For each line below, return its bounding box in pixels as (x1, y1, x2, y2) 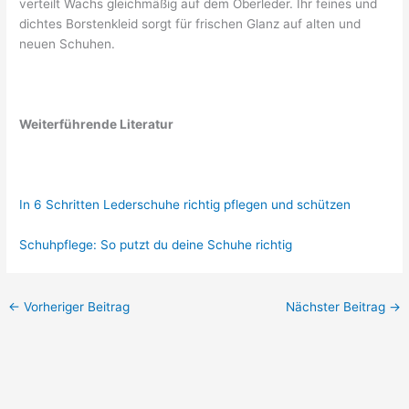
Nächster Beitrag (285, 299, 389, 314)
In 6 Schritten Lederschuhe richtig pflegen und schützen (19, 196, 351, 212)
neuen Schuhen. (19, 37, 116, 52)
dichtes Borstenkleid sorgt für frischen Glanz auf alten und (19, 16, 362, 32)
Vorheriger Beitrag (20, 299, 131, 314)
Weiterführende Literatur (19, 117, 174, 132)
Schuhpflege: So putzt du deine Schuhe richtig (19, 236, 293, 252)
